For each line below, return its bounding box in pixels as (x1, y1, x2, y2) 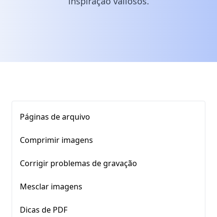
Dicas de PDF (20, 204, 67, 215)
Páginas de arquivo (20, 111, 90, 122)
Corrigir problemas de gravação (20, 158, 137, 169)
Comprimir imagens (20, 135, 93, 145)
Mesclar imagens (20, 181, 82, 192)
